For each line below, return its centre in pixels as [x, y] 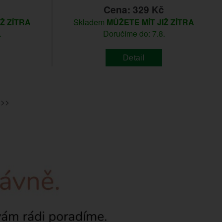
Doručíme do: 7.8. [134, 34]
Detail [134, 57]
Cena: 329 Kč [134, 10]
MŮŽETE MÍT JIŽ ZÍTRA [150, 22]
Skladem [90, 22]
